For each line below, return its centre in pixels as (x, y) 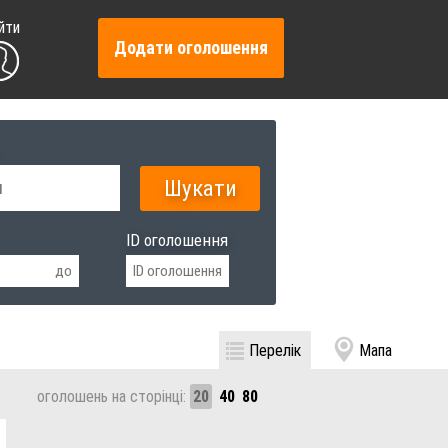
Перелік (275, 350)
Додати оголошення (191, 48)
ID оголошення (176, 241)
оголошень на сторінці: (113, 397)
